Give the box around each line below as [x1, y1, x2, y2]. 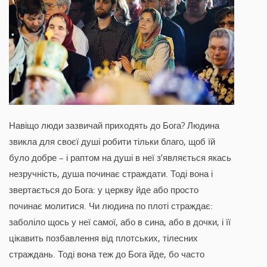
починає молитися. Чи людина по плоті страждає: [9, 200, 213, 212]
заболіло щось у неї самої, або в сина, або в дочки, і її [9, 216, 231, 228]
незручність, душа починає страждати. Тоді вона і [9, 167, 213, 180]
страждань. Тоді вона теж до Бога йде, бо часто [9, 248, 204, 260]
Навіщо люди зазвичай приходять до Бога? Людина [9, 119, 219, 132]
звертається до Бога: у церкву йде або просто [9, 184, 198, 196]
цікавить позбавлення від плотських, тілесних [9, 232, 198, 244]
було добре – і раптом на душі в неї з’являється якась [9, 151, 231, 164]
